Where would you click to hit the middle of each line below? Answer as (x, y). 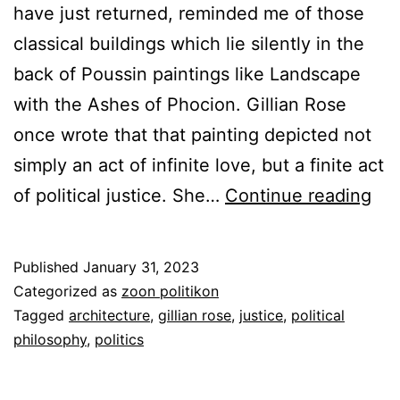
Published (48, 267)
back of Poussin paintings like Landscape (187, 74)
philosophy (50, 339)
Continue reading (298, 195)
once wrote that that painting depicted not (192, 134)
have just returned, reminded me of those (189, 13)
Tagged (41, 315)
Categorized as (67, 291)
